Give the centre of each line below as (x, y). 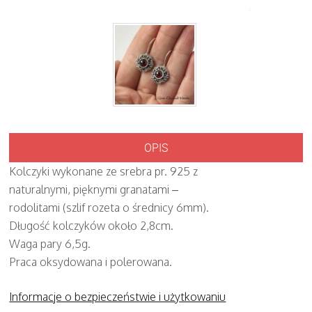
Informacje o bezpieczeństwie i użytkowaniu (118, 296)
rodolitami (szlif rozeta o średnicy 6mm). (109, 207)
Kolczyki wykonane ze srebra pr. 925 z (104, 171)
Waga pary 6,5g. (50, 243)
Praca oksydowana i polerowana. (91, 262)
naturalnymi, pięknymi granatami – (94, 189)
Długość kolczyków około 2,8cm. (92, 225)
